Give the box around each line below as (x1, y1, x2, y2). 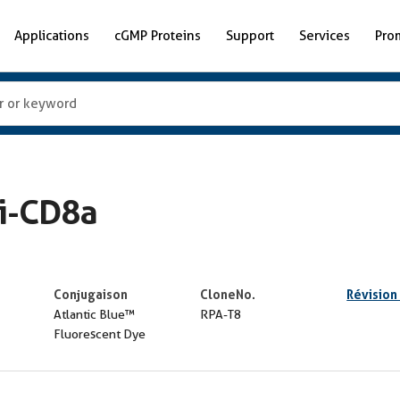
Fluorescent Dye (53, 327, 146, 341)
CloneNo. (200, 287, 255, 302)
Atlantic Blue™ (53, 307, 136, 321)
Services (299, 27, 350, 44)
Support (226, 27, 274, 44)
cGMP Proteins (114, 27, 201, 44)
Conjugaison (53, 287, 128, 302)
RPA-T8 (200, 307, 241, 321)
